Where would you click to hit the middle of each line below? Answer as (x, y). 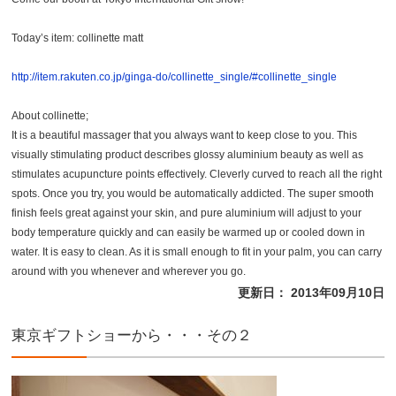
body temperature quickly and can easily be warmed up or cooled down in (189, 232)
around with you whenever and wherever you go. (129, 271)
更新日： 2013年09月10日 (311, 292)
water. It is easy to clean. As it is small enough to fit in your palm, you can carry (197, 251)
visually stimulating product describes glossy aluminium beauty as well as (188, 154)
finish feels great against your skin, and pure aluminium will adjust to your (187, 213)
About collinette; (50, 115)
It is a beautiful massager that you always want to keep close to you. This (185, 135)
